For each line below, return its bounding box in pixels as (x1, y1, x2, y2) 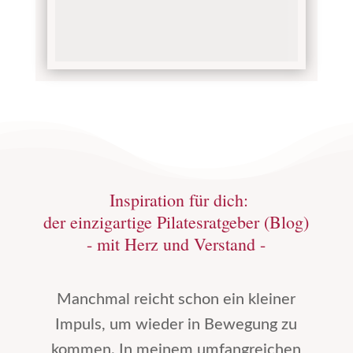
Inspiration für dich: (104, 188, 249, 212)
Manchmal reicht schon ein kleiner (57, 292, 296, 308)
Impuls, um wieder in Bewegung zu (55, 317, 298, 333)
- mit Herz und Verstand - (87, 232, 266, 256)
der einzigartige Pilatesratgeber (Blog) (43, 210, 310, 234)
